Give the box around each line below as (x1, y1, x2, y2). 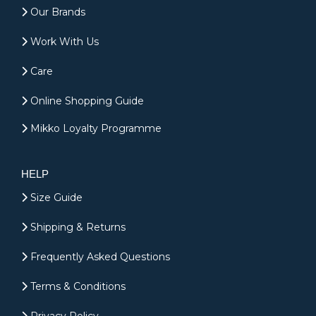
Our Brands (28, 6, 85, 19)
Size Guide (28, 191, 83, 205)
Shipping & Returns (28, 221, 126, 234)
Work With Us (28, 35, 99, 49)
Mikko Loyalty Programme (28, 122, 162, 135)
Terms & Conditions (28, 280, 126, 293)
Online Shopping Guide (28, 95, 144, 108)
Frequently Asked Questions (28, 250, 170, 264)
